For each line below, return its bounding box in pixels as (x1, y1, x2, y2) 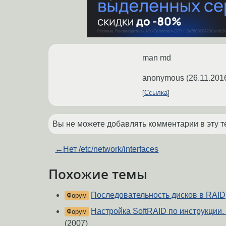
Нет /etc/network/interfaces (63, 144, 159, 153)
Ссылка (144, 89, 167, 97)
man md (142, 53, 171, 62)
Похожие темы (48, 165, 147, 183)
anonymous (142, 73, 184, 82)
